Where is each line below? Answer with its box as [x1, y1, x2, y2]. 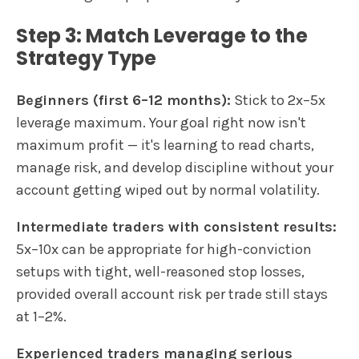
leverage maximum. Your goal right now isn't [16, 113, 306, 131]
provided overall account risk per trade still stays [16, 284, 328, 303]
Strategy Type [16, 44, 156, 71]
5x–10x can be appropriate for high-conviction [16, 240, 312, 258]
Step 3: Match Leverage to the [16, 22, 308, 49]
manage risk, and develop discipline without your [16, 158, 333, 176]
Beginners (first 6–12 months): [16, 91, 231, 109]
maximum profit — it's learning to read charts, [16, 135, 314, 154]
